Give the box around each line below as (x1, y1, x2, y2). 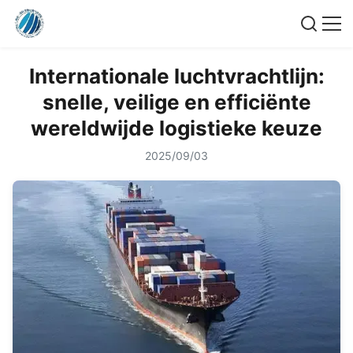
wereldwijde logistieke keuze (31, 116, 322, 140)
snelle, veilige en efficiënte (42, 90, 311, 114)
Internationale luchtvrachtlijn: (28, 64, 325, 88)
